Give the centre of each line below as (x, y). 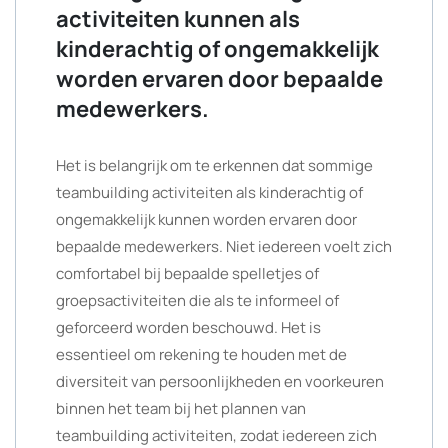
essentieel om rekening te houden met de (201, 354)
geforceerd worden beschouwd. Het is (188, 327)
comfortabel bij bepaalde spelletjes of (187, 273)
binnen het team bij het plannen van (181, 408)
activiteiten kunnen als (178, 19)
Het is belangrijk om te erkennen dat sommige (214, 165)
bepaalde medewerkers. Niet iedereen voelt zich (224, 246)
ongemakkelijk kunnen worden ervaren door (206, 219)
